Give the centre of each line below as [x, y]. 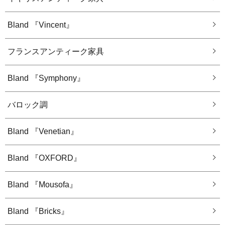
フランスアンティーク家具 [56, 52]
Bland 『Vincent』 [41, 25]
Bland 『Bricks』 [38, 211]
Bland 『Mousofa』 [42, 185]
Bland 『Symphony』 [46, 78]
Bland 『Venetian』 [43, 132]
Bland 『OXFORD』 [44, 158]
